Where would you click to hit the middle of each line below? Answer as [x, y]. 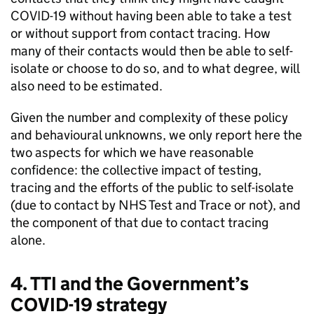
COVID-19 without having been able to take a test [151, 16]
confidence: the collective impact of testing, [136, 170]
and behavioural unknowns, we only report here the [156, 135]
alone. [28, 240]
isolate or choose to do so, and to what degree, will [155, 68]
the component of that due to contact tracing [139, 223]
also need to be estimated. [87, 86]
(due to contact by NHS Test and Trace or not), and [156, 205]
